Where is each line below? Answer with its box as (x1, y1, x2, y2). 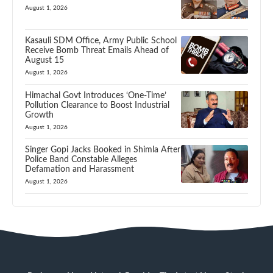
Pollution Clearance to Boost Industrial (25, 101, 169, 110)
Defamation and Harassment (25, 165, 134, 174)
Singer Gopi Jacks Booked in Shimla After (25, 146, 180, 155)
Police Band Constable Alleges (25, 155, 137, 165)
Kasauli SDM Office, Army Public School (25, 36, 177, 45)
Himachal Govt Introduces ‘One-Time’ (25, 91, 166, 100)
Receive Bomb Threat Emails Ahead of (25, 46, 169, 55)
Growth (25, 110, 54, 119)
